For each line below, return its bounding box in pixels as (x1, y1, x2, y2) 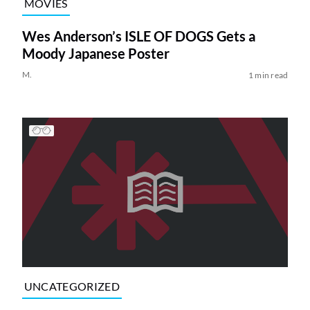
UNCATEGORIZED (24, 280, 120, 293)
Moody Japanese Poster (21, 44, 170, 62)
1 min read (248, 69, 289, 80)
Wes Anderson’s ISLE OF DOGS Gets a (21, 27, 255, 44)
